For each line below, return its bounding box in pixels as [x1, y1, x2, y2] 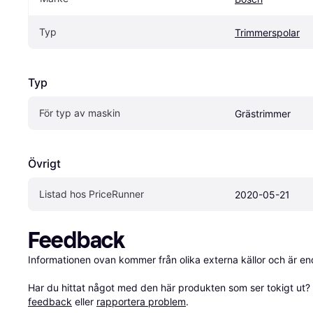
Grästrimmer [235, 108, 291, 120]
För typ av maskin [39, 107, 120, 119]
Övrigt [28, 156, 61, 171]
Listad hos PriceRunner [39, 188, 144, 201]
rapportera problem [96, 296, 186, 308]
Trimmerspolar [235, 27, 300, 39]
